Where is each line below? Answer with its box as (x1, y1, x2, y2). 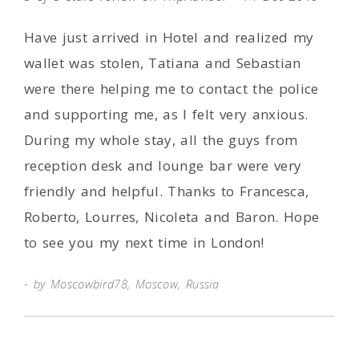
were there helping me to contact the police (24, 79, 319, 98)
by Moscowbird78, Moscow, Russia (28, 276, 220, 292)
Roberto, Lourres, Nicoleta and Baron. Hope (24, 208, 320, 226)
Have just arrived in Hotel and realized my (24, 28, 314, 46)
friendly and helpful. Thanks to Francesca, (24, 182, 309, 200)
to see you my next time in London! (24, 233, 264, 252)
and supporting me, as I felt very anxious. (24, 105, 309, 123)
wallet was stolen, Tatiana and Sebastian (24, 54, 301, 72)
